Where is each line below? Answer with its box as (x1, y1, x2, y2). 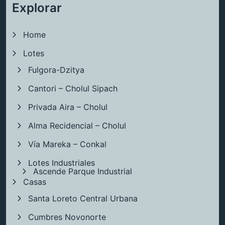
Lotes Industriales (28, 158, 95, 168)
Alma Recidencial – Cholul (28, 121, 126, 131)
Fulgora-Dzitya (28, 65, 84, 75)
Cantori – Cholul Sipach (28, 83, 118, 94)
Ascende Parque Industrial (33, 166, 132, 177)
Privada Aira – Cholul (28, 102, 107, 113)
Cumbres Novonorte (28, 212, 106, 222)
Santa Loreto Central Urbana (28, 193, 138, 204)
